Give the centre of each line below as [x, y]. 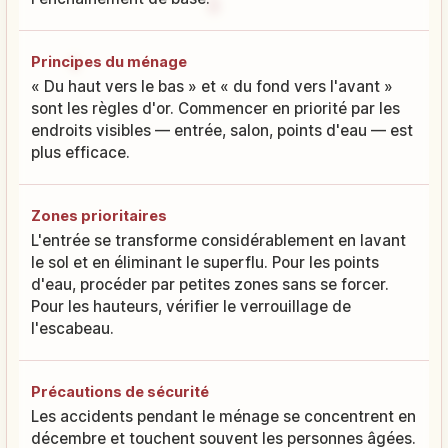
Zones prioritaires [99, 215]
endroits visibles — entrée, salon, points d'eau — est [222, 130]
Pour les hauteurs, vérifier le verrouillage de [191, 306]
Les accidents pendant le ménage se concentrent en [223, 416]
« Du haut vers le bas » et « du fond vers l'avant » [212, 86]
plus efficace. [80, 152]
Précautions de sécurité [120, 391]
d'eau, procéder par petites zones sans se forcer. [210, 284]
